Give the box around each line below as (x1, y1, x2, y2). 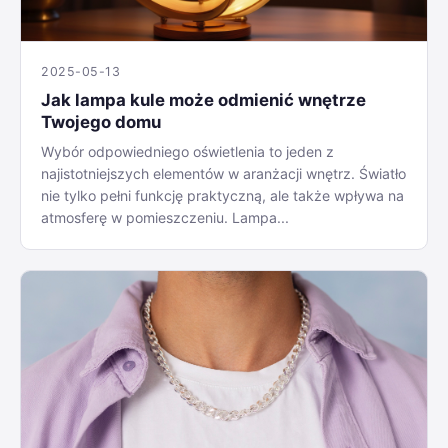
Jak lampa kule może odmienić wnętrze (41, 89, 366, 110)
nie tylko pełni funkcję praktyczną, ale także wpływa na (41, 186, 404, 204)
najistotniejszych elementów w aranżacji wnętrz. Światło (41, 164, 406, 182)
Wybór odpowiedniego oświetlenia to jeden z (41, 142, 334, 160)
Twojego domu (41, 111, 161, 132)
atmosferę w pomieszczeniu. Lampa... (41, 208, 289, 226)
